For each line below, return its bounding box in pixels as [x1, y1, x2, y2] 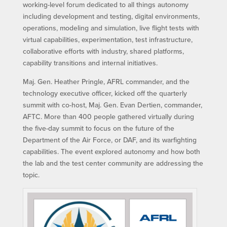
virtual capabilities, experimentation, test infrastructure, [22, 34, 193, 45]
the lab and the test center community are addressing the [22, 158, 203, 168]
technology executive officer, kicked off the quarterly [22, 88, 187, 98]
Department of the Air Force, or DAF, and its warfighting [22, 134, 197, 145]
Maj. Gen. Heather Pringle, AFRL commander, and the [22, 76, 190, 87]
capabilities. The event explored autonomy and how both [22, 146, 200, 157]
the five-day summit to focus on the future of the [22, 123, 174, 133]
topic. [22, 169, 40, 180]
